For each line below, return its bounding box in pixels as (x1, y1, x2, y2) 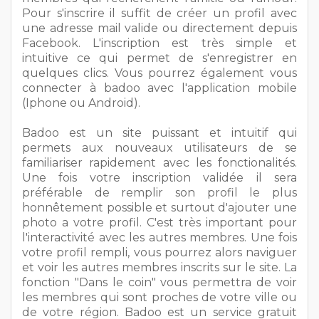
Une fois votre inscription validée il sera (22, 170, 297, 184)
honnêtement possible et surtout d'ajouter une (22, 200, 297, 214)
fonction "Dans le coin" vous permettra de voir (22, 275, 297, 289)
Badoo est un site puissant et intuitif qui (22, 125, 297, 140)
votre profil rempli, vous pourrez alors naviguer (22, 245, 297, 259)
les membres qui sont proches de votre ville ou (22, 290, 297, 304)
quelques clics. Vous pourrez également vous (22, 66, 297, 80)
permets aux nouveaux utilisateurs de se (22, 140, 297, 155)
